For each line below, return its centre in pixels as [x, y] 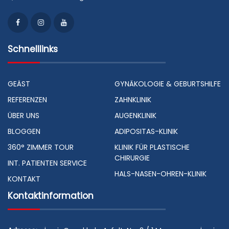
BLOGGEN [24, 132]
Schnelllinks [33, 49]
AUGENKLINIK [135, 116]
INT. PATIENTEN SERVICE [47, 163]
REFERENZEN [27, 100]
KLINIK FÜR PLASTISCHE [152, 147]
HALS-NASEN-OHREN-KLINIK [161, 174]
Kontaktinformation [51, 196]
